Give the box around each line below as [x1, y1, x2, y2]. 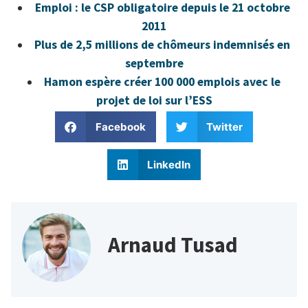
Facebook [95, 120, 146, 133]
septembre [124, 55, 184, 71]
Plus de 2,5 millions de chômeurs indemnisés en [34, 36, 291, 52]
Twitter [206, 120, 243, 133]
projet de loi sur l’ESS [96, 92, 212, 108]
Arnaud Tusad [108, 230, 238, 258]
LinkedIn [147, 157, 191, 171]
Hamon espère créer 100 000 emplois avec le [44, 74, 281, 89]
